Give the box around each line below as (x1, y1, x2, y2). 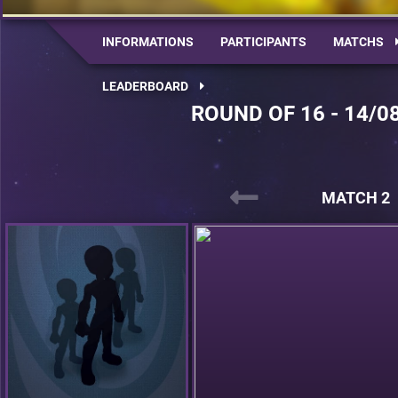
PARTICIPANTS (220, 35, 306, 49)
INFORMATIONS (102, 35, 194, 49)
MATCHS (333, 35, 386, 49)
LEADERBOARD (102, 79, 191, 93)
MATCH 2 (321, 188, 390, 207)
